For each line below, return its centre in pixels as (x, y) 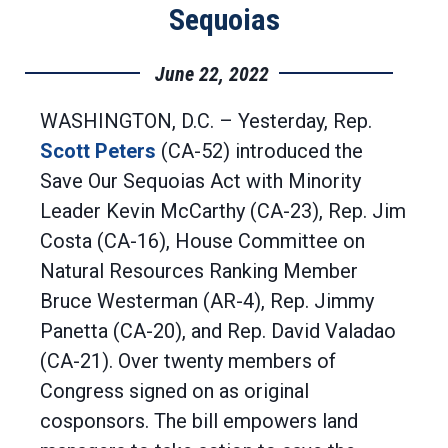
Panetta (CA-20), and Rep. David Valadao (218, 331)
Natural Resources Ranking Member (199, 271)
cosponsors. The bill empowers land (199, 421)
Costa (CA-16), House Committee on (202, 241)
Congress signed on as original (174, 391)
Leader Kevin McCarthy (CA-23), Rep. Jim (223, 211)
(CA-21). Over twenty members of (188, 361)
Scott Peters (98, 151)
